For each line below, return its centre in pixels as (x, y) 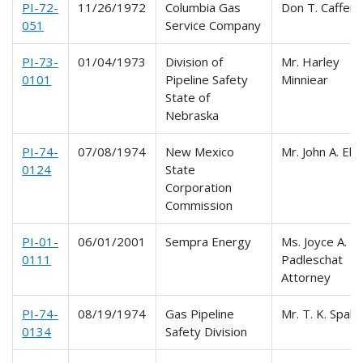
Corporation (199, 187)
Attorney (306, 277)
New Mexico (200, 151)
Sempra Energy (209, 241)
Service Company (214, 25)
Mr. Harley (311, 61)
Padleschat (312, 259)
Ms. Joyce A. (314, 241)
